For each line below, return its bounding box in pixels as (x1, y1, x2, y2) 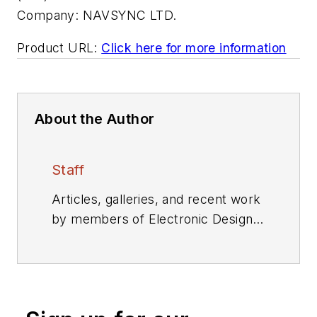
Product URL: (17, 40, 98, 55)
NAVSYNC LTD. (82, 8, 177, 23)
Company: (17, 8, 79, 23)
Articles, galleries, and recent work (52, 191, 261, 207)
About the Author (35, 110, 155, 127)
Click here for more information (101, 40, 287, 55)
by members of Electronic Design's (52, 211, 264, 226)
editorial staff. (52, 231, 132, 246)
